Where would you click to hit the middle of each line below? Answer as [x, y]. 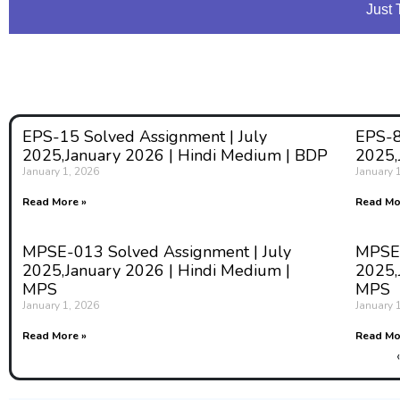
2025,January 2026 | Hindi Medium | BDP [175, 155]
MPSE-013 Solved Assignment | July [157, 251]
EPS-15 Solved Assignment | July [145, 136]
